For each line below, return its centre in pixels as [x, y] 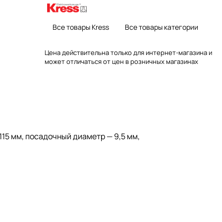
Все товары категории [162, 27]
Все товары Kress [81, 27]
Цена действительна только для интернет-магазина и [128, 53]
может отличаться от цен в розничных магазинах [121, 61]
